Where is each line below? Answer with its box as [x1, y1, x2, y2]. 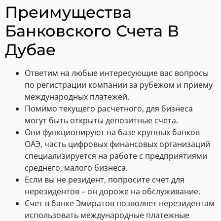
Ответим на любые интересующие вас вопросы [25, 68, 209, 79]
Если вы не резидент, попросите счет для [25, 174, 184, 185]
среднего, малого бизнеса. [25, 162, 128, 174]
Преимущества [5, 2, 132, 22]
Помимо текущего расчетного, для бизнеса [25, 103, 193, 114]
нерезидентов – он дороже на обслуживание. [25, 186, 200, 197]
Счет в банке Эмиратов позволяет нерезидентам [25, 198, 215, 209]
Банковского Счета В [5, 21, 179, 41]
